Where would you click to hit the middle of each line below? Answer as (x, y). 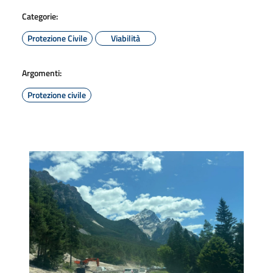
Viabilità (126, 38)
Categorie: (40, 16)
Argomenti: (42, 73)
